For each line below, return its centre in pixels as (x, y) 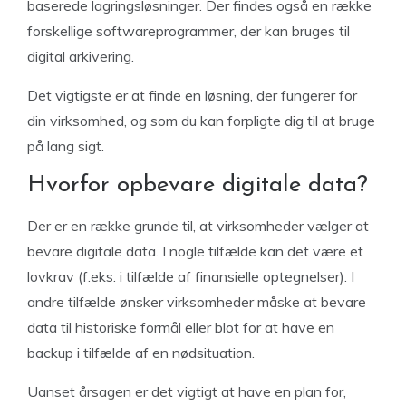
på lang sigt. (66, 146)
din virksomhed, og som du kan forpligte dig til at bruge (201, 121)
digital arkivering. (82, 56)
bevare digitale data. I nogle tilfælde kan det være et (195, 251)
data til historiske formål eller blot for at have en (181, 327)
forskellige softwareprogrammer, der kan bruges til (188, 31)
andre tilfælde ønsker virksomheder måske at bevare (197, 302)
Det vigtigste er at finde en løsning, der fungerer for (192, 95)
